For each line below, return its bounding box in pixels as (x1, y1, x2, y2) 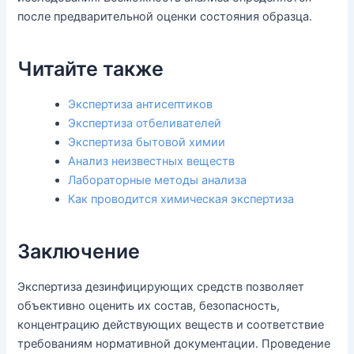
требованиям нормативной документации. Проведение (17, 337, 331, 352)
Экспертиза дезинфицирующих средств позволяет (17, 280, 305, 295)
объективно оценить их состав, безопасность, (17, 299, 281, 314)
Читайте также (17, 56, 164, 81)
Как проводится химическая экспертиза (68, 192, 295, 207)
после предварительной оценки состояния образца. (17, 9, 313, 24)
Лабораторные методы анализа (68, 173, 247, 188)
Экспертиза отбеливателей (68, 116, 222, 131)
